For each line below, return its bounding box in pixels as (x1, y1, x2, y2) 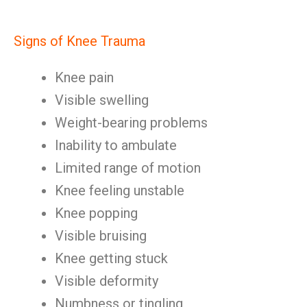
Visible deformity (55, 273, 158, 289)
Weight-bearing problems (55, 114, 208, 131)
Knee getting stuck (55, 250, 168, 267)
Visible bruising (55, 228, 147, 244)
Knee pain (55, 69, 114, 86)
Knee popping (55, 205, 138, 221)
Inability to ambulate (55, 137, 177, 153)
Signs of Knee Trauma (14, 33, 145, 49)
